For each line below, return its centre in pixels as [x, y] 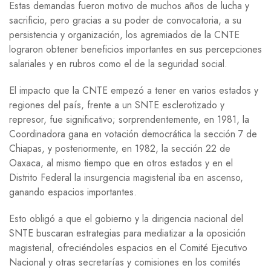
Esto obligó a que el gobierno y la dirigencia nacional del [126, 218]
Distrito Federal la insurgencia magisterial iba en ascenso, [126, 177]
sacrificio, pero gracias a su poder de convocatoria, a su [125, 20]
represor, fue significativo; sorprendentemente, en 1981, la [129, 119]
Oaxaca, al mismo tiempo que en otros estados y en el [121, 163]
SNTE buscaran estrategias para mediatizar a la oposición [127, 233]
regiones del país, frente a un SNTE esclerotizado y [117, 105]
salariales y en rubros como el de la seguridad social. [118, 64]
